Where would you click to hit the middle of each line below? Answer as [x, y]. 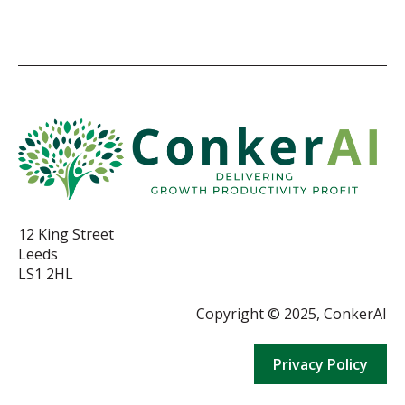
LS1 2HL [46, 274]
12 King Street [66, 235]
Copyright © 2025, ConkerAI [292, 314]
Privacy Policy [320, 364]
